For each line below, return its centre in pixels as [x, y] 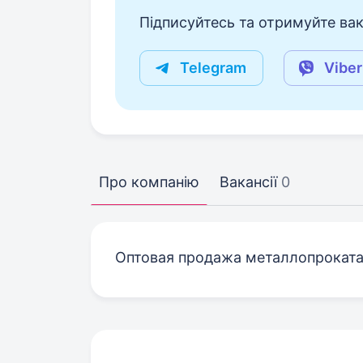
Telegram [213, 68]
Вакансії [248, 182]
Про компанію [149, 182]
